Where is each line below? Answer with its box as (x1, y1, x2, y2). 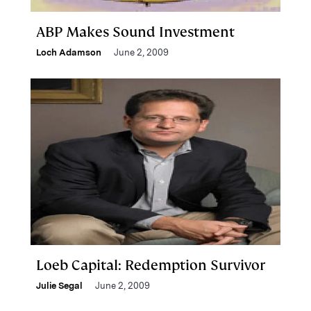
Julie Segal (36, 280, 83, 291)
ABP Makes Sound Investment (36, 23, 235, 41)
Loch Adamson (36, 47, 101, 58)
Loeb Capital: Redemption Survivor (36, 256, 265, 274)
